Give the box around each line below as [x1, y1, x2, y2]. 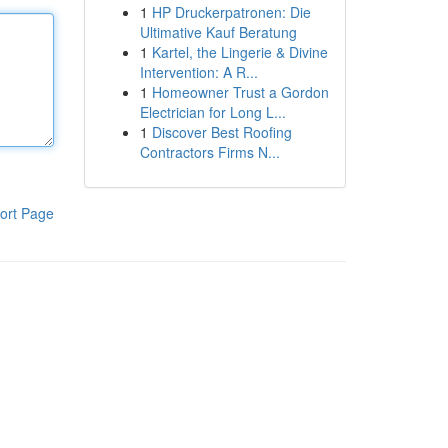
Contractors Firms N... [139, 142, 280, 162]
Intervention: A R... [139, 62, 258, 82]
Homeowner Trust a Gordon [151, 82, 329, 102]
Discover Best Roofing [151, 122, 292, 142]
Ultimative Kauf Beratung [139, 22, 297, 42]
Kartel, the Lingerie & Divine [151, 42, 328, 62]
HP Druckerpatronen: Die [151, 2, 311, 22]
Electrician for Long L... [139, 102, 286, 122]
